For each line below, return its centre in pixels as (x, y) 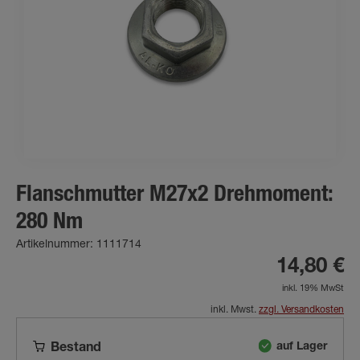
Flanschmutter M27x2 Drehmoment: (175, 196)
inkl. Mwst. (235, 311)
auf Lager (302, 347)
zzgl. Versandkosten (301, 311)
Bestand (76, 349)
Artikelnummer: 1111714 (79, 245)
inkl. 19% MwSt (313, 289)
